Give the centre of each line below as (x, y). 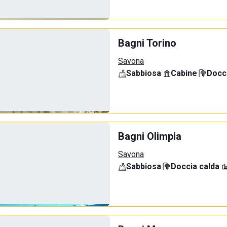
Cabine (184, 73)
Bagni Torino (147, 43)
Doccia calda (195, 166)
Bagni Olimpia (150, 136)
